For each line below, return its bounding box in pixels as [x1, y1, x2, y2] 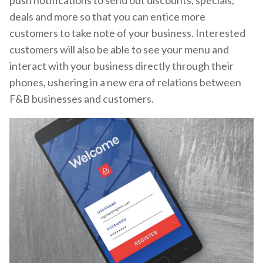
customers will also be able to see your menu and [9, 43, 229, 56]
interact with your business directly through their [9, 59, 234, 73]
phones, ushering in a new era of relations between [9, 76, 241, 89]
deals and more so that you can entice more [9, 10, 205, 23]
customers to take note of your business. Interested [9, 26, 245, 40]
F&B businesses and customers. [9, 92, 156, 106]
